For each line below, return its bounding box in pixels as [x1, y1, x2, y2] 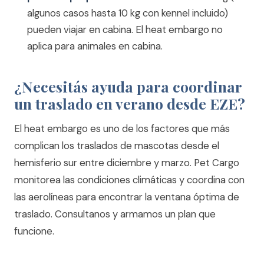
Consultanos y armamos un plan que [55, 207, 216, 220]
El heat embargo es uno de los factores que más [14, 122, 230, 135]
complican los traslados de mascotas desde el [14, 139, 219, 152]
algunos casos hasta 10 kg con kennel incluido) [27, 6, 228, 19]
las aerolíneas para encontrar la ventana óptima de [14, 190, 239, 203]
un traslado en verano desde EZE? [14, 94, 245, 113]
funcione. [14, 225, 54, 237]
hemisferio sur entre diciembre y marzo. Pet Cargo [14, 156, 239, 169]
